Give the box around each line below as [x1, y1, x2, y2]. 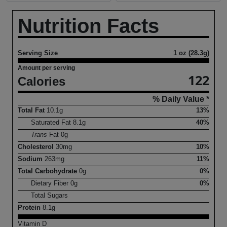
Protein [18, 204, 43, 212]
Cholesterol [18, 143, 56, 151]
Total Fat [18, 106, 47, 115]
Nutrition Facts [18, 15, 159, 37]
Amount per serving [18, 64, 75, 72]
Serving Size [18, 49, 58, 57]
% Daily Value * [153, 95, 209, 104]
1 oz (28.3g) [173, 49, 209, 57]
